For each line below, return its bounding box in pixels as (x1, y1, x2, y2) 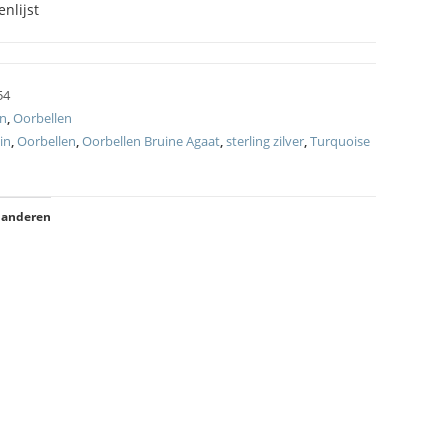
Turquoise (310, 132, 370, 150)
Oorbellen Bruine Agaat (82, 132, 220, 150)
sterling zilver (226, 132, 304, 150)
